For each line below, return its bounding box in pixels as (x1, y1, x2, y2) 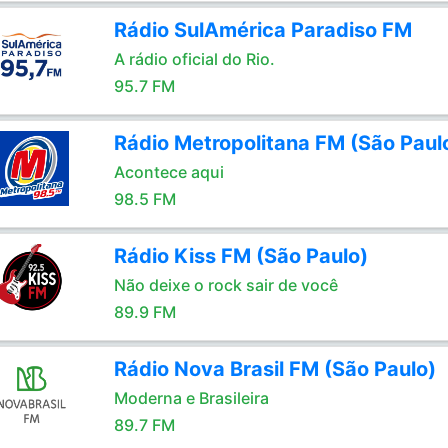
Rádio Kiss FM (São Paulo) (113, 244, 368, 268)
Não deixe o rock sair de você (113, 275, 338, 295)
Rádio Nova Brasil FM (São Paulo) (113, 357, 436, 381)
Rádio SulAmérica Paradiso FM (113, 18, 412, 42)
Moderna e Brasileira (113, 388, 269, 408)
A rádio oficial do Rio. (113, 49, 275, 69)
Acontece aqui (113, 162, 224, 182)
